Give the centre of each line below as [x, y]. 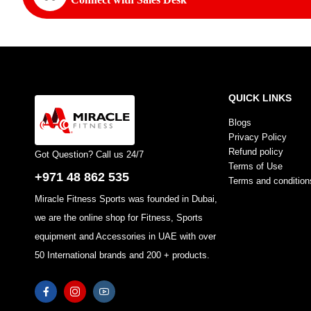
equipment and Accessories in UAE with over [125, 236]
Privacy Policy [258, 137]
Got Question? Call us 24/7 [89, 154]
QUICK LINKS [260, 98]
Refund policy [256, 151]
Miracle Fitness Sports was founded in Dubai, [126, 199]
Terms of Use [256, 166]
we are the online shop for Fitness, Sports [118, 217]
